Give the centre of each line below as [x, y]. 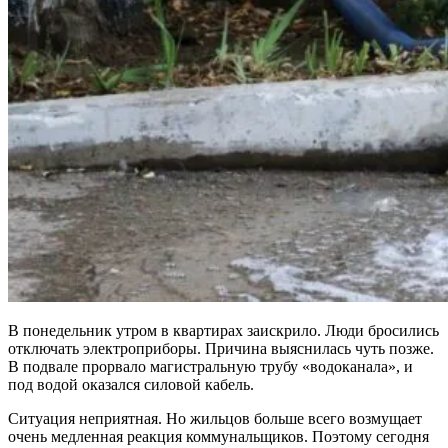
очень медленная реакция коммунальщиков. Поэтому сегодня [218, 436]
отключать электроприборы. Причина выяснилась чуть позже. [221, 348]
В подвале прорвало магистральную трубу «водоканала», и [210, 366]
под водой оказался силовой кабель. [131, 384]
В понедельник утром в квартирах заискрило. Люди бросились [223, 330]
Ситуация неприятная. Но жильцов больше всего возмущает [215, 418]
